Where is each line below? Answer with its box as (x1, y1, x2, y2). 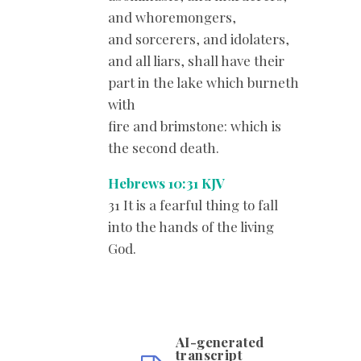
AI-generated (176, 333, 264, 351)
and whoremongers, (108, 7, 236, 26)
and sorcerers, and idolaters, (108, 29, 289, 48)
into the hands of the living (108, 217, 274, 235)
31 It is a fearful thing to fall (108, 195, 278, 214)
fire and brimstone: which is (108, 116, 281, 135)
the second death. (108, 138, 219, 156)
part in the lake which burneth (108, 73, 299, 91)
